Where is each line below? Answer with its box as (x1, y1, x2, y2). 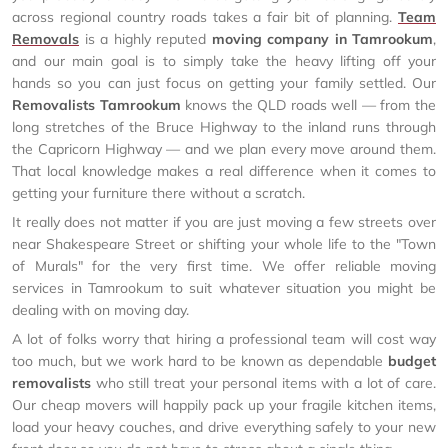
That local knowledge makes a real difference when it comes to (12, 162, 436, 180)
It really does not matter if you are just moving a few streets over (12, 213, 436, 231)
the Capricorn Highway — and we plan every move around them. (12, 140, 436, 158)
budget (388, 352, 436, 370)
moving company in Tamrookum (211, 30, 433, 48)
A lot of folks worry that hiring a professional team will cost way (12, 330, 436, 348)
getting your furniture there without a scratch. (12, 184, 305, 202)
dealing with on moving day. (12, 301, 189, 319)
